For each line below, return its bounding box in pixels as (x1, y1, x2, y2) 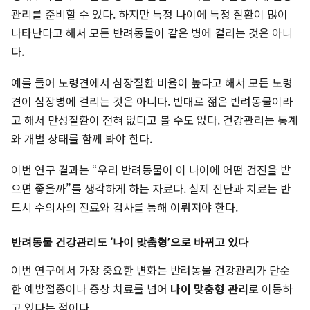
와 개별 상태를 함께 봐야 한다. (11, 130, 152, 147)
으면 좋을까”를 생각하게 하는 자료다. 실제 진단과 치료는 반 (11, 180, 291, 197)
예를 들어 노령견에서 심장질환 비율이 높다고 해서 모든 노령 (11, 74, 293, 91)
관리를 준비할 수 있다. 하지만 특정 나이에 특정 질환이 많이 (11, 6, 288, 23)
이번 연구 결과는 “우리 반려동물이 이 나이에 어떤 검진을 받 (11, 161, 291, 179)
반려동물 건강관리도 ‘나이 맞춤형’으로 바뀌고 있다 (11, 236, 248, 249)
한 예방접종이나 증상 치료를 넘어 (11, 280, 170, 298)
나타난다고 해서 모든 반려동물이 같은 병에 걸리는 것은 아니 (11, 24, 293, 42)
